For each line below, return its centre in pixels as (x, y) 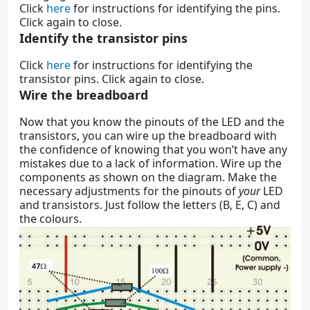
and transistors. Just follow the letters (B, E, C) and (150, 205)
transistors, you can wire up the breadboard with (148, 136)
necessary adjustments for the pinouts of (129, 191)
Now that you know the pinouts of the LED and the (152, 122)
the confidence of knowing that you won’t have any (153, 149)
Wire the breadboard (84, 95)
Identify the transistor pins (103, 38)
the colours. (51, 219)
